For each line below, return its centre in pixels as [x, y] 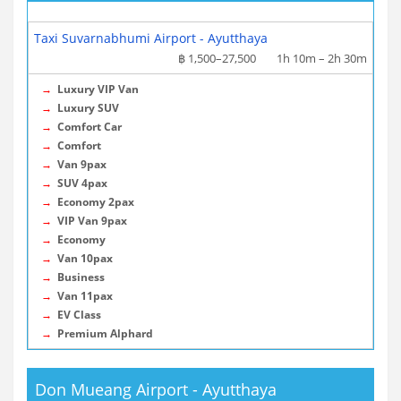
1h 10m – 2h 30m [322, 58]
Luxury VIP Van [98, 89]
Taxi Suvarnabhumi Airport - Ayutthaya [151, 38]
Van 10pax [85, 258]
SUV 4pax [82, 183]
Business [81, 277]
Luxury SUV [88, 108]
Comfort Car [90, 127]
